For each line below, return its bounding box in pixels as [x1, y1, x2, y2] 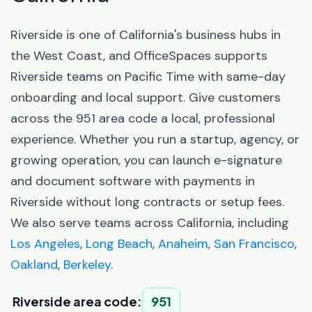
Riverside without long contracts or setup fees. [10, 194, 284, 210]
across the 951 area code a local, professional [10, 110, 275, 127]
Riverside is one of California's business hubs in [10, 26, 281, 43]
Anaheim [158, 235, 208, 252]
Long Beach [86, 235, 153, 252]
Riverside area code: [10, 293, 142, 309]
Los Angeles [10, 235, 80, 252]
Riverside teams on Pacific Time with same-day [10, 68, 286, 85]
